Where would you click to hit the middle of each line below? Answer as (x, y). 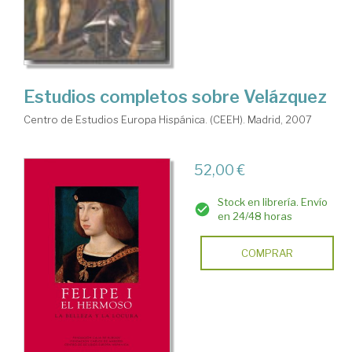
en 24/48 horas (255, 216)
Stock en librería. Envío (272, 202)
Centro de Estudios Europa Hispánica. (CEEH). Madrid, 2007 (168, 120)
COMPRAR (267, 253)
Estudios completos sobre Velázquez (175, 97)
